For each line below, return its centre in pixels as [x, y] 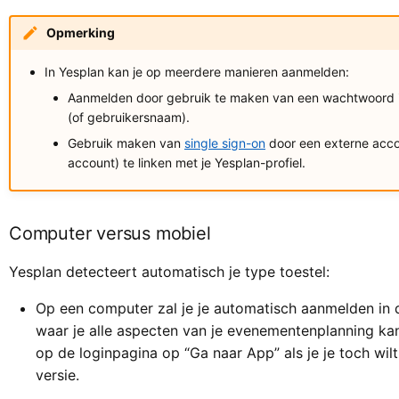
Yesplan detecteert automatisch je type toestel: [169, 271]
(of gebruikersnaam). [129, 118]
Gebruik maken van [126, 143]
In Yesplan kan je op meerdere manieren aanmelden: [196, 72]
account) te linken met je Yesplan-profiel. [187, 163]
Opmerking [80, 33]
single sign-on [225, 143]
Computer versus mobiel [110, 233]
